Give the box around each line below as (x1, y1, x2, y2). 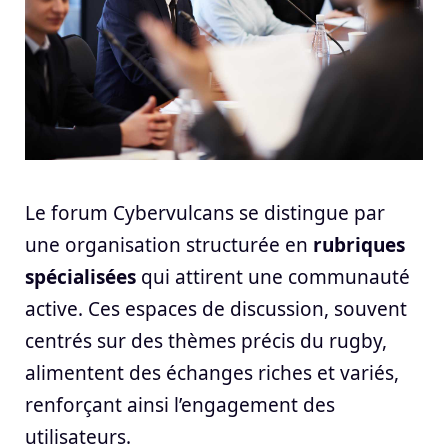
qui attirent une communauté (136, 264, 410, 291)
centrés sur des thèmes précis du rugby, (25, 328, 387, 355)
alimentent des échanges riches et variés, (25, 360, 399, 387)
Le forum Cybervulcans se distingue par (25, 200, 385, 227)
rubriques (313, 232, 405, 259)
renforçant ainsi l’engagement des (25, 392, 335, 419)
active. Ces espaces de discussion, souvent (25, 296, 407, 323)
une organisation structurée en (25, 232, 313, 259)
